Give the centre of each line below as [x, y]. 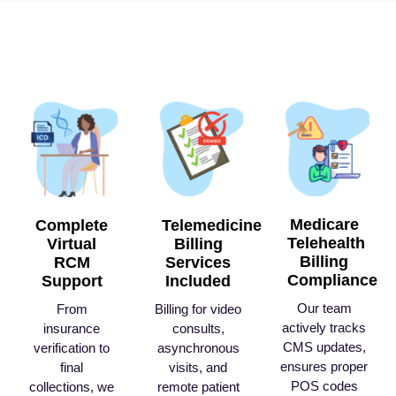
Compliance [333, 281]
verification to [72, 348]
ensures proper [324, 367]
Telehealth [327, 244]
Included [198, 282]
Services [198, 263]
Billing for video [198, 309]
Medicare [324, 225]
